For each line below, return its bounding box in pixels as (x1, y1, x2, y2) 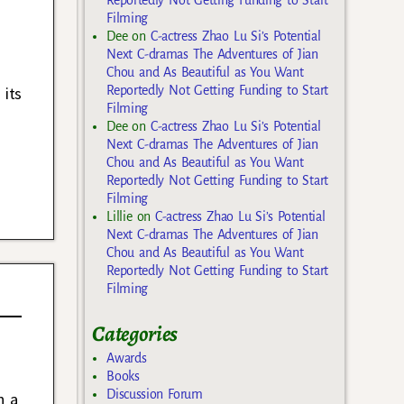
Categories (92, 318, 179, 348)
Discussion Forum (106, 387, 203, 402)
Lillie (106, 208, 133, 224)
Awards (106, 351, 147, 366)
